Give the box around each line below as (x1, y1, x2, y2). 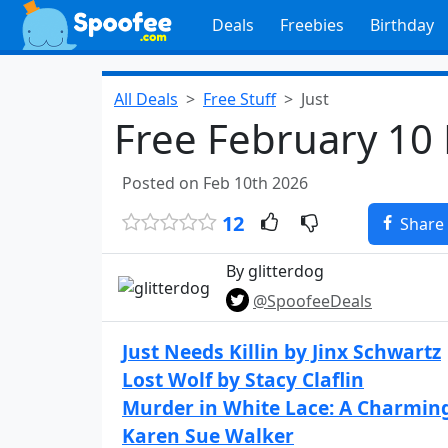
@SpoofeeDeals (253, 290, 372, 312)
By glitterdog (226, 260, 324, 282)
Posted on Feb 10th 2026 (122, 172, 308, 194)
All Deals (114, 88, 178, 110)
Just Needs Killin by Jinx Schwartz (122, 338, 441, 365)
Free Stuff (203, 88, 276, 110)
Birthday (369, 14, 434, 36)
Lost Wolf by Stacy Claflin (122, 366, 364, 393)
